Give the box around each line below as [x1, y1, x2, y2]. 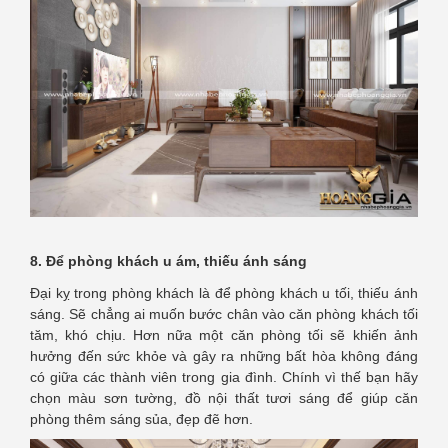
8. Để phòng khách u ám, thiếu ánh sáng [30, 253, 307, 270]
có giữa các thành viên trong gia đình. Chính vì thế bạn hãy [30, 369, 418, 386]
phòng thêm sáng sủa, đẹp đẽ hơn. [30, 411, 253, 428]
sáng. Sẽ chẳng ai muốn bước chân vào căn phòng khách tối [30, 306, 418, 323]
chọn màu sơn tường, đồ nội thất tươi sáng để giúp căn [30, 390, 418, 407]
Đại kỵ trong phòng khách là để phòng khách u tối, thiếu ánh [30, 285, 418, 302]
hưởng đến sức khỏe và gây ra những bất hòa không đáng [30, 348, 418, 365]
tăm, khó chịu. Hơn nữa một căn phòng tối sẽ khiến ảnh [30, 327, 418, 344]
